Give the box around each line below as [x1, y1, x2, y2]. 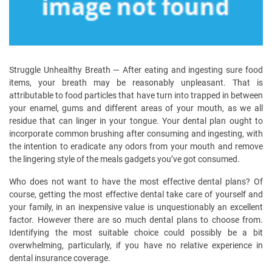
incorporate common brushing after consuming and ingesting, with [9, 129, 263, 139]
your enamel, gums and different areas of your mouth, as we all [9, 103, 263, 114]
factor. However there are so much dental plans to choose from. [9, 215, 263, 225]
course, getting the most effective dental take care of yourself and [9, 189, 263, 200]
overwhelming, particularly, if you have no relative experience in [9, 240, 263, 251]
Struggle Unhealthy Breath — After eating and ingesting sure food [9, 65, 263, 75]
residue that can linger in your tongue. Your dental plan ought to [9, 116, 263, 126]
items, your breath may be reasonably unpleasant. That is [9, 78, 263, 88]
